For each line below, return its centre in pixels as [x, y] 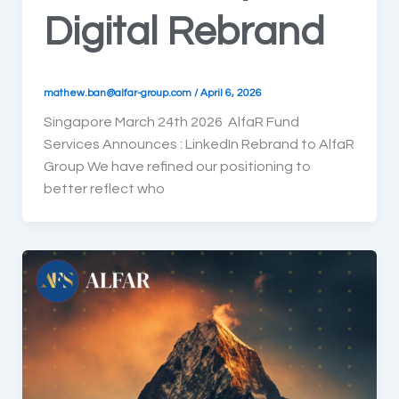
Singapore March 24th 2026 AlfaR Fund [171, 122]
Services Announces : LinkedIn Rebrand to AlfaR [199, 144]
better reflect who [104, 188]
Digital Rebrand [183, 32]
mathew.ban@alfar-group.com [118, 93]
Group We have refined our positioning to [177, 166]
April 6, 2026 [231, 93]
